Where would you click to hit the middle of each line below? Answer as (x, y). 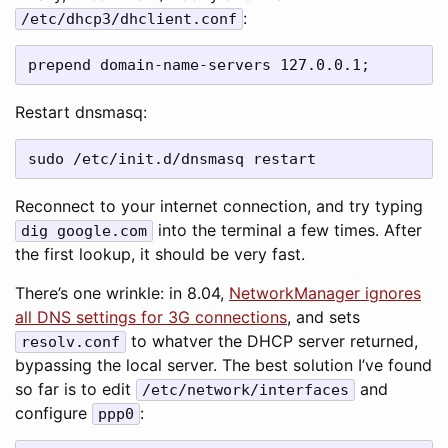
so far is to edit (75, 389)
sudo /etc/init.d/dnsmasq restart (172, 159)
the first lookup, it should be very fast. (160, 254)
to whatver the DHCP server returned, (272, 341)
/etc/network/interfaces (245, 390)
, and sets (323, 317)
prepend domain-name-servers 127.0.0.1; (199, 65)
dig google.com (84, 231)
